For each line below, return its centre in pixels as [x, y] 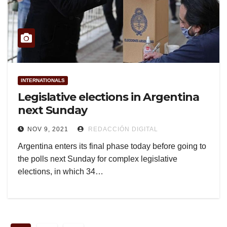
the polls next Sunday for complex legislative [98, 159]
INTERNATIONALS [43, 81]
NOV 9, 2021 [48, 129]
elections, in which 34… [61, 172]
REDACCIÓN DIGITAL [122, 129]
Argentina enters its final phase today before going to [112, 146]
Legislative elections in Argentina [108, 97]
